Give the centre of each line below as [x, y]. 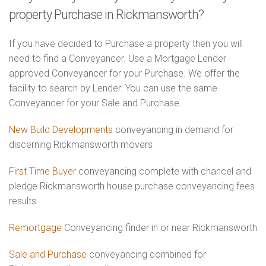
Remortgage [35, 228]
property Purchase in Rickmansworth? [106, 15]
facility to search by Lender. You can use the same [113, 88]
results [23, 201]
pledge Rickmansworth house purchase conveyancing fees [132, 186]
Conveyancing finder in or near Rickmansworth [159, 228]
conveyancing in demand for [173, 130]
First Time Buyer [42, 171]
